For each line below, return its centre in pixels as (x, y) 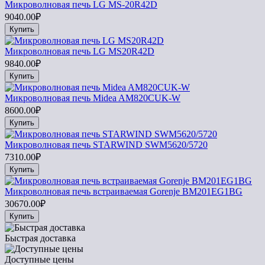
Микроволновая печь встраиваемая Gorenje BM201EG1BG (124, 191)
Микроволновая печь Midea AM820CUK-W (93, 98)
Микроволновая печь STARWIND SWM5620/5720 (106, 144)
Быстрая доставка (40, 238)
